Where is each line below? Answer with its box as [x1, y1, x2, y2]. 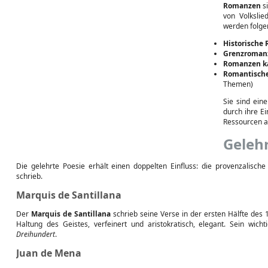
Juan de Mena [16, 246, 81, 260]
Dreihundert [16, 229, 55, 239]
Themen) [223, 79, 253, 89]
